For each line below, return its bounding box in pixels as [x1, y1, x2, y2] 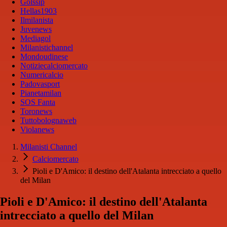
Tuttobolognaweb [20, 116, 77, 125]
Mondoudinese [20, 52, 68, 61]
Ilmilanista [20, 16, 53, 25]
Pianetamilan [20, 89, 61, 98]
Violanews [20, 125, 54, 134]
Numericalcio [20, 70, 63, 80]
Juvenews [20, 25, 52, 34]
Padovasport [20, 80, 60, 89]
